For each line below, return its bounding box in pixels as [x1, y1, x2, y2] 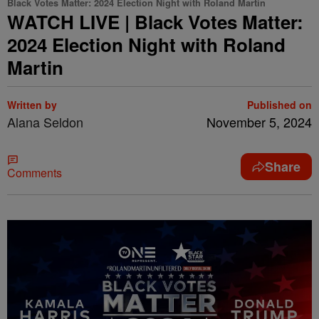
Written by [7, 98, 57, 112]
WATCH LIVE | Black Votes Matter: [7, 9, 303, 35]
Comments [7, 164, 62, 181]
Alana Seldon [7, 113, 83, 131]
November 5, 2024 [206, 113, 312, 131]
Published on [247, 98, 312, 112]
